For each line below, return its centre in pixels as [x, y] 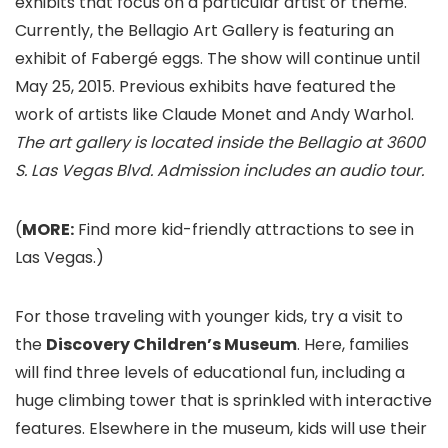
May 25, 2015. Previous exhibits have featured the [205, 87]
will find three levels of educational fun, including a [210, 373]
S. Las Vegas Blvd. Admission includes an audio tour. [219, 171]
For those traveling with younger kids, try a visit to [209, 317]
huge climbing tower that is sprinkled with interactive [223, 401]
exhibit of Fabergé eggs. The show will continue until [217, 59]
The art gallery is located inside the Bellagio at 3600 [220, 143]
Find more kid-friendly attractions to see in [244, 230]
